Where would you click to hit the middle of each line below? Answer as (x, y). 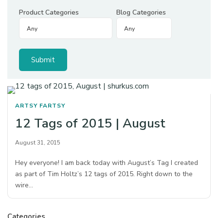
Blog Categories (141, 12)
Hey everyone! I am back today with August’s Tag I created (107, 163)
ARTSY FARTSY (40, 106)
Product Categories (49, 12)
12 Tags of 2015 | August (90, 123)
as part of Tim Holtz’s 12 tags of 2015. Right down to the (104, 174)
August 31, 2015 (38, 143)
